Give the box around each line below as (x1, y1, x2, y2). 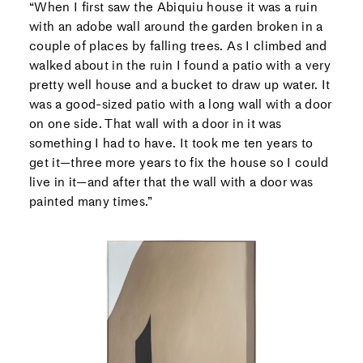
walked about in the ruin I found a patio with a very (28, 57, 331, 73)
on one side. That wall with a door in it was (28, 115, 282, 131)
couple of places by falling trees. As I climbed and (28, 37, 327, 53)
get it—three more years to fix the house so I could (28, 154, 329, 170)
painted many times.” (28, 193, 152, 209)
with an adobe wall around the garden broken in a (28, 18, 323, 34)
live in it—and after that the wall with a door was (28, 173, 314, 190)
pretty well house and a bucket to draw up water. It (28, 76, 331, 92)
